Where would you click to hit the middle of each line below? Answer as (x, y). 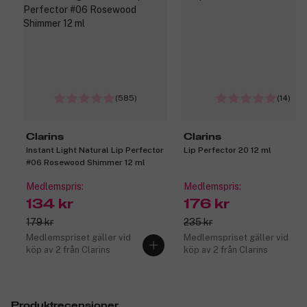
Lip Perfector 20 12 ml (228, 150)
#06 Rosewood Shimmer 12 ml (86, 163)
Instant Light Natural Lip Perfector (95, 150)
